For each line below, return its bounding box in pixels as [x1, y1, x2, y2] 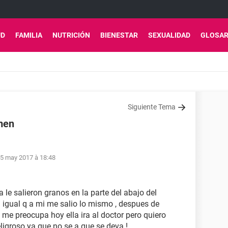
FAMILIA [15, 31, 42, 39]
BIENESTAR [100, 31, 138, 39]
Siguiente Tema [128, 103, 176, 111]
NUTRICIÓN [52, 31, 90, 39]
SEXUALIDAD [148, 31, 190, 39]
